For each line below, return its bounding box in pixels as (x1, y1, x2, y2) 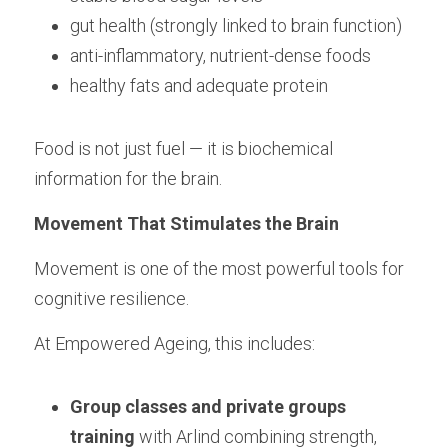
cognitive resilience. (34, 288, 189, 309)
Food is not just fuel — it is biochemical (34, 138, 333, 159)
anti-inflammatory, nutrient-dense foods (70, 45, 371, 66)
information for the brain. (34, 168, 222, 189)
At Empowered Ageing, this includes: (34, 333, 315, 354)
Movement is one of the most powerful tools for (34, 258, 404, 279)
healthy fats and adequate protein (70, 75, 328, 96)
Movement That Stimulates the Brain (34, 213, 339, 234)
